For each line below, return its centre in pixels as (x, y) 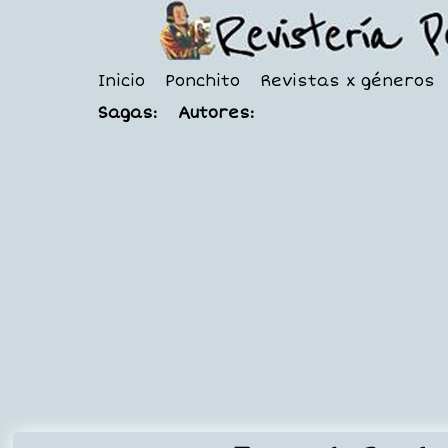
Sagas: (127, 113)
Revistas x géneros (347, 81)
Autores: (216, 113)
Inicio (121, 81)
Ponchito (202, 81)
